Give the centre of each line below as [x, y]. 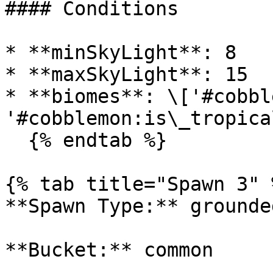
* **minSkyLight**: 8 [121, 52]
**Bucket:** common [109, 250]
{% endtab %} [16, 140]
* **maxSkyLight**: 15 [126, 74]
